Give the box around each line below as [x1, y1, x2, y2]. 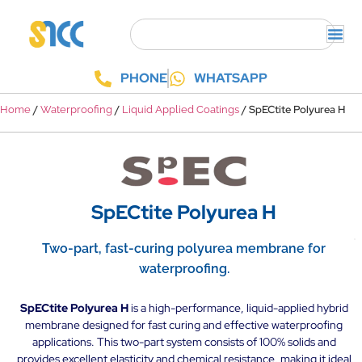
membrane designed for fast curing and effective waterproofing [25, 317, 343, 332]
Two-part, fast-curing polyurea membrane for [42, 240, 326, 256]
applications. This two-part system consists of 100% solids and [32, 334, 336, 349]
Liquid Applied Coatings [122, 103, 239, 116]
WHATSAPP [193, 69, 267, 87]
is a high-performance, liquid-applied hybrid [128, 300, 348, 315]
